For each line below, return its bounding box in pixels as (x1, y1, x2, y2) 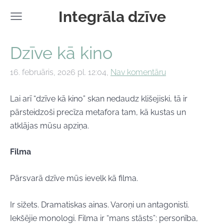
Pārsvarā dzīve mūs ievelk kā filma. (10, 173, 138, 183)
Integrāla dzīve (58, 7, 166, 25)
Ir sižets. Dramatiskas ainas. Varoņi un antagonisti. (10, 199, 189, 209)
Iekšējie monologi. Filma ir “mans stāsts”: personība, (10, 213, 198, 223)
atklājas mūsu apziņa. (10, 120, 89, 130)
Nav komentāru (110, 67, 166, 77)
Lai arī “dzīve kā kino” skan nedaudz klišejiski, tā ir (10, 93, 187, 103)
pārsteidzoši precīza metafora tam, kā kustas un (10, 107, 186, 117)
